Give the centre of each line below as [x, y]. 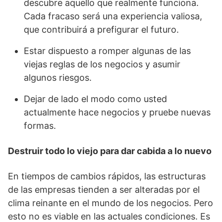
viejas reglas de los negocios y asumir [102, 64]
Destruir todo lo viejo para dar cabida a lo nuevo [110, 151]
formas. [40, 126]
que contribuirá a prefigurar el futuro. [101, 29]
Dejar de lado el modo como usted [95, 99]
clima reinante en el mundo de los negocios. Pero [111, 203]
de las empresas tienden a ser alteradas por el [104, 190]
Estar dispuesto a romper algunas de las [107, 51]
